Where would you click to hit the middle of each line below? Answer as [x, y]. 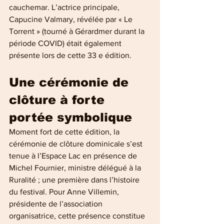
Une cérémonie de [71, 82]
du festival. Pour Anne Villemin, [65, 191]
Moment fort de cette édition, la [65, 131]
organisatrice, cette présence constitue [78, 215]
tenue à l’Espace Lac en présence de [74, 155]
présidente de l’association [57, 203]
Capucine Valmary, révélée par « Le [72, 19]
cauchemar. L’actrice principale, [65, 7]
